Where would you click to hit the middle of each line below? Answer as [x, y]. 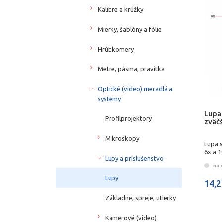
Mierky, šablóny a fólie [130, 29]
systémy [109, 98]
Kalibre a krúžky [120, 9]
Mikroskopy [122, 138]
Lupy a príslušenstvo [134, 158]
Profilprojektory [128, 118]
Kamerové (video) [131, 217]
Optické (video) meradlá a [135, 88]
